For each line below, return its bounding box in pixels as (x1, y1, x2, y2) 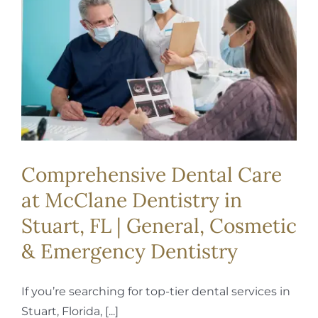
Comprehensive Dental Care (21, 161, 282, 187)
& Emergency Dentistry (21, 238, 238, 264)
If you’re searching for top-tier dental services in (21, 284, 290, 298)
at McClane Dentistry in (21, 187, 242, 213)
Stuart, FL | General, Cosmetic (21, 212, 297, 238)
